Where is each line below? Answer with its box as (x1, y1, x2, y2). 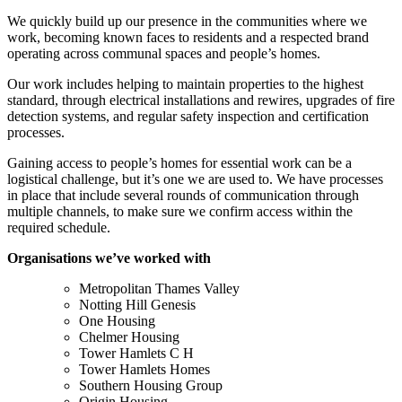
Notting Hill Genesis (79, 296, 196, 312)
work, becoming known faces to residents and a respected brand (7, 29, 369, 45)
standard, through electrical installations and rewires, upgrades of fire (7, 92, 395, 108)
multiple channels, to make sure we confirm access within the (7, 203, 353, 219)
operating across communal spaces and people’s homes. (7, 45, 320, 61)
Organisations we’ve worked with (7, 249, 211, 266)
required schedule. (7, 219, 110, 235)
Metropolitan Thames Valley (79, 280, 240, 296)
